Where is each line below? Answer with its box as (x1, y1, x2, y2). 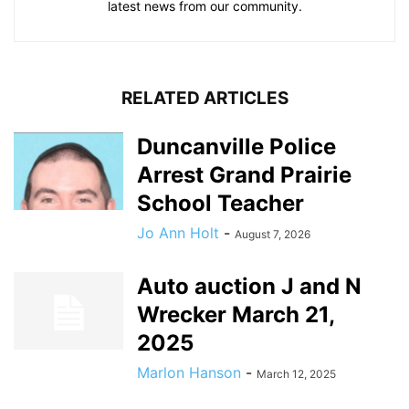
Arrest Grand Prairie (137, 161, 351, 188)
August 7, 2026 (235, 226, 310, 241)
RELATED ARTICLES (121, 87, 288, 109)
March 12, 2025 (257, 366, 336, 381)
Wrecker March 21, (137, 300, 334, 328)
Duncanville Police (137, 132, 336, 160)
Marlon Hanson (137, 362, 241, 382)
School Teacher (137, 189, 304, 216)
